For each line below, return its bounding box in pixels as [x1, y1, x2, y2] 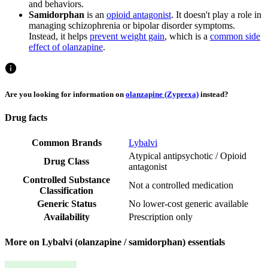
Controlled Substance [23, 175, 110, 185]
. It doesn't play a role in [171, 9, 261, 20]
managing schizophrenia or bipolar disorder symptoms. [29, 20, 235, 31]
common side [210, 31, 260, 41]
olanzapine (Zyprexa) [126, 89, 199, 99]
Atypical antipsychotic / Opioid [129, 151, 246, 162]
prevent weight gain [90, 31, 165, 41]
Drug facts [5, 112, 47, 123]
